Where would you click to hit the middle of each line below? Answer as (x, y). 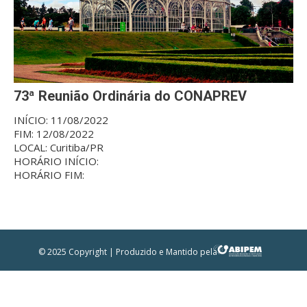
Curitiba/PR (77, 147)
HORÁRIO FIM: (49, 174)
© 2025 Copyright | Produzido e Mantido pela (129, 251)
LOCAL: (32, 147)
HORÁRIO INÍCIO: (56, 161)
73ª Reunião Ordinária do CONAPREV (130, 96)
